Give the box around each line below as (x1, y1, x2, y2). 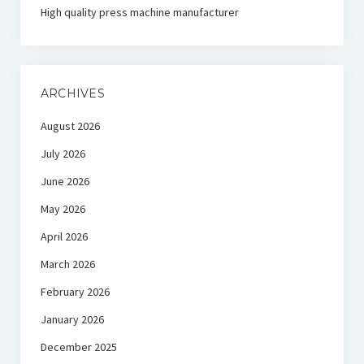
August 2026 (40, 119, 100, 134)
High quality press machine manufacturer (40, 5, 239, 20)
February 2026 (40, 284, 110, 300)
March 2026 (40, 257, 95, 272)
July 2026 (40, 146, 85, 162)
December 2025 (40, 340, 117, 355)
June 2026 (40, 174, 89, 189)
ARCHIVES (40, 86, 106, 102)
